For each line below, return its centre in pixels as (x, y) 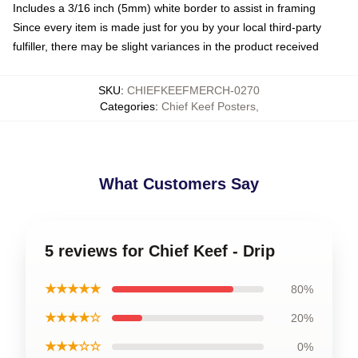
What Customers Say (179, 183)
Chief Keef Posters (208, 106)
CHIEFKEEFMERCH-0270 (193, 90)
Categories (127, 106)
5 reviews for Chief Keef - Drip (160, 251)
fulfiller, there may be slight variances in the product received (166, 46)
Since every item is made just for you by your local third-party (167, 27)
